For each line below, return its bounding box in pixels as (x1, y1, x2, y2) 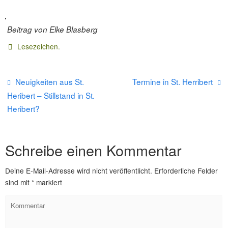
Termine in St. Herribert (132, 75, 215, 87)
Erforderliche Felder (154, 165, 218, 176)
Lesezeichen (17, 41, 58, 51)
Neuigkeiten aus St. (13, 75, 84, 87)
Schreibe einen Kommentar (5, 139, 182, 160)
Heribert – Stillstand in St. (7, 89, 95, 101)
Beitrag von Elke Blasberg (5, 23, 98, 35)
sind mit (5, 177, 32, 187)
